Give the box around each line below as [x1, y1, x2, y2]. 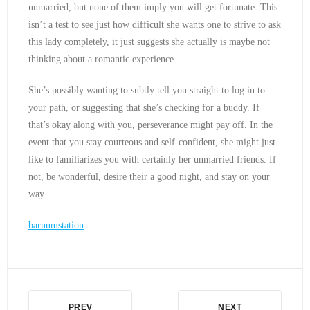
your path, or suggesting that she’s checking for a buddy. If [28, 102, 259, 113]
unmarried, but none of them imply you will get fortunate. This [28, 2, 277, 13]
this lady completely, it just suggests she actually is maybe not [28, 37, 270, 48]
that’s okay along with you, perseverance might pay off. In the [28, 120, 273, 131]
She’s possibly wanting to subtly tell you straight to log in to [28, 85, 265, 96]
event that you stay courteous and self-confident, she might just [28, 137, 275, 148]
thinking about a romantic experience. [28, 54, 179, 65]
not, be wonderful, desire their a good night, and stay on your [28, 172, 270, 183]
